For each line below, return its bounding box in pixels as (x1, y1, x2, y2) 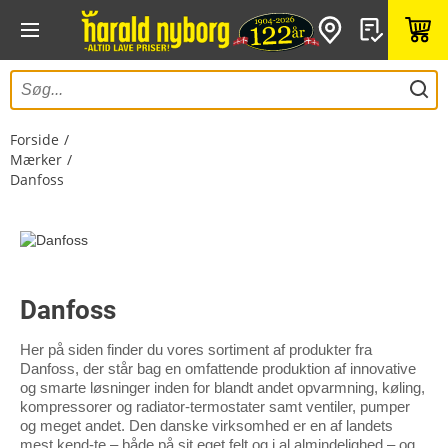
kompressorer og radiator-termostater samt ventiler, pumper (20, 397, 410, 415)
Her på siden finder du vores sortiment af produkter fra (20, 340, 372, 358)
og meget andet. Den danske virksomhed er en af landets (20, 416, 393, 434)
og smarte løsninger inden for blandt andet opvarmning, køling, (20, 378, 425, 396)
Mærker (10, 150, 62, 169)
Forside (10, 130, 59, 149)
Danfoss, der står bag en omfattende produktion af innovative (20, 359, 416, 377)
